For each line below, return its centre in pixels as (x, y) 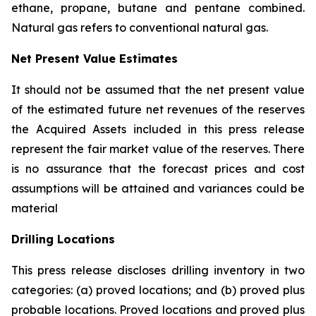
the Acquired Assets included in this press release (158, 129)
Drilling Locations (63, 239)
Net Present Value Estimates (95, 59)
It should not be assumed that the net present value (158, 90)
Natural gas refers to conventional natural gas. (140, 28)
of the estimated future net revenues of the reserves (158, 109)
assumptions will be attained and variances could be (158, 188)
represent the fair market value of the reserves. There (158, 149)
